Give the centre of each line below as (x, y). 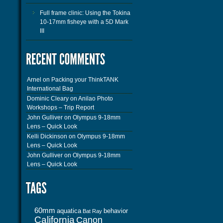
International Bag (50, 89)
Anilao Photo (96, 99)
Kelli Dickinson (47, 136)
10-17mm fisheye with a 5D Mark (84, 22)
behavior (116, 211)
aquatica (69, 211)
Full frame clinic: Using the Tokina (85, 13)
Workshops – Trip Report (60, 108)
